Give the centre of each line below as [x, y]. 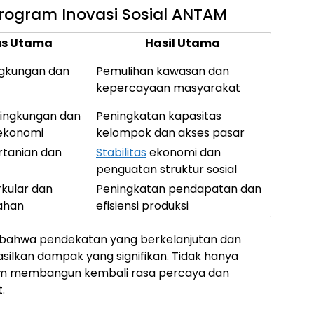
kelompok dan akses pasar [170, 133]
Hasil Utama [182, 43]
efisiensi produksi [142, 206]
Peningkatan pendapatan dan [179, 189]
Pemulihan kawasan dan [163, 71]
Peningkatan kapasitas [159, 116]
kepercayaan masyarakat [168, 88]
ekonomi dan [184, 152]
